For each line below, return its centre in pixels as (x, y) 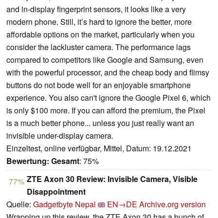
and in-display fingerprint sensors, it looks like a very (96, 9)
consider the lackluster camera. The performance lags (99, 47)
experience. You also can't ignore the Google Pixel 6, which (109, 98)
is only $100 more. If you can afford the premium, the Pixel (106, 110)
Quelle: (20, 204)
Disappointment (56, 192)
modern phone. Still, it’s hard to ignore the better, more (99, 22)
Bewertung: (28, 161)
